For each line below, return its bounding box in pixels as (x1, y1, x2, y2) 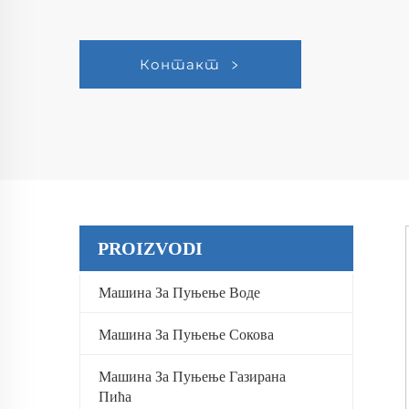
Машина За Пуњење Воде (99, 285, 260, 300)
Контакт (140, 56, 220, 73)
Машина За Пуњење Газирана (99, 369, 286, 384)
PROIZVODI (98, 238, 203, 258)
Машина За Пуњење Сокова (99, 327, 274, 342)
